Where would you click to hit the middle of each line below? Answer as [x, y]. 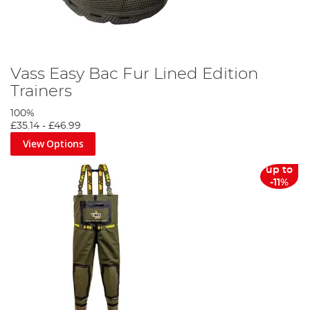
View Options [53, 144]
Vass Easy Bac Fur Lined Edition [134, 74]
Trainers [41, 92]
